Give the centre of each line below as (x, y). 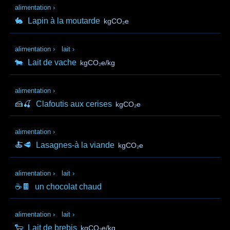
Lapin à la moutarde (64, 21)
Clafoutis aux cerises (74, 104)
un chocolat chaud (69, 186)
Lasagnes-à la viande (75, 145)
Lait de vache (52, 62)
